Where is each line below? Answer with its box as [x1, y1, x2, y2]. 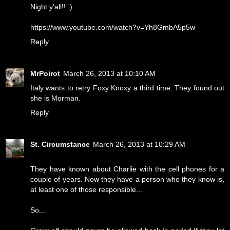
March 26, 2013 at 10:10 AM [63, 69, 156, 78]
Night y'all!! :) [30, 3, 72, 11]
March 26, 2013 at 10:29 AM [93, 140, 185, 149]
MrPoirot [30, 69, 60, 78]
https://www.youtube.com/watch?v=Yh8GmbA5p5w [30, 23, 195, 32]
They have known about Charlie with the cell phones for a [30, 165, 224, 174]
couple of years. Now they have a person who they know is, [30, 175, 224, 184]
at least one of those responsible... [30, 185, 142, 194]
